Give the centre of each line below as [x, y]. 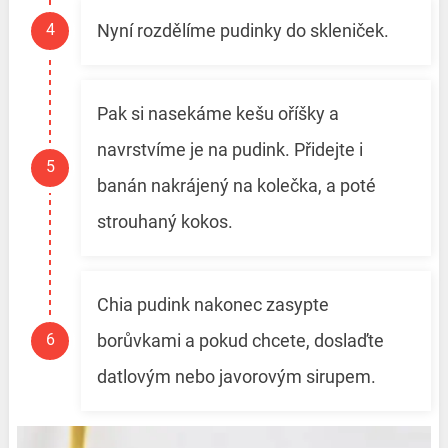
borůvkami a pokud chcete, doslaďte [240, 341]
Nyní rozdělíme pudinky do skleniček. [242, 31]
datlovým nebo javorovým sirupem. [236, 377]
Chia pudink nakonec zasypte [212, 305]
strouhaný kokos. [164, 222]
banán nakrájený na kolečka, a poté [236, 186]
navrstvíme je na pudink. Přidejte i [229, 150]
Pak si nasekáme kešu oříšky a [217, 114]
